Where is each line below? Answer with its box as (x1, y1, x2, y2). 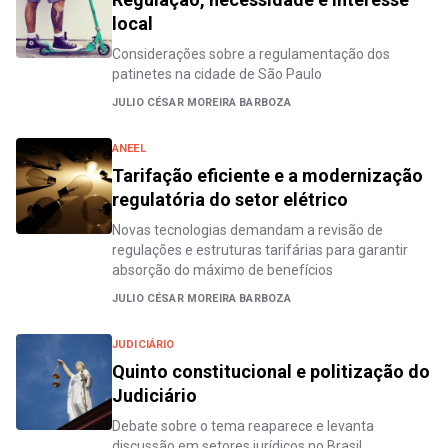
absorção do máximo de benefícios (112, 262, 333, 278)
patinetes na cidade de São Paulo (112, 66, 322, 82)
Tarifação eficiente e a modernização (112, 165, 423, 186)
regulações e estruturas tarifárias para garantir (112, 242, 408, 258)
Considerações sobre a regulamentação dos (112, 46, 390, 62)
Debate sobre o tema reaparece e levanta (112, 418, 374, 434)
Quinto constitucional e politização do (112, 361, 430, 382)
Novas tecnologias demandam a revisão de (112, 222, 383, 238)
